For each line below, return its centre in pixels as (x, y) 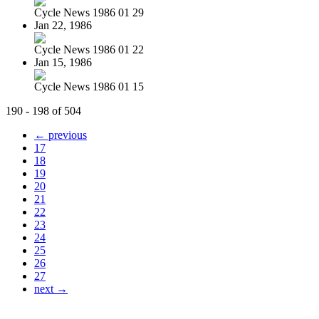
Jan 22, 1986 (63, 25)
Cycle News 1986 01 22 (89, 49)
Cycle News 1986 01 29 (89, 12)
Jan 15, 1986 (63, 62)
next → (51, 288)
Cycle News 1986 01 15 (89, 86)
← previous (61, 135)
